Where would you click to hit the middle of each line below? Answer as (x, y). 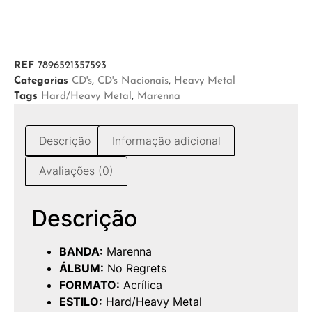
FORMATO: (89, 285)
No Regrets (135, 268)
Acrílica (141, 285)
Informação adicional (166, 141)
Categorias (41, 81)
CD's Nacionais (133, 81)
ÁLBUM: (81, 268)
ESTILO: (81, 302)
